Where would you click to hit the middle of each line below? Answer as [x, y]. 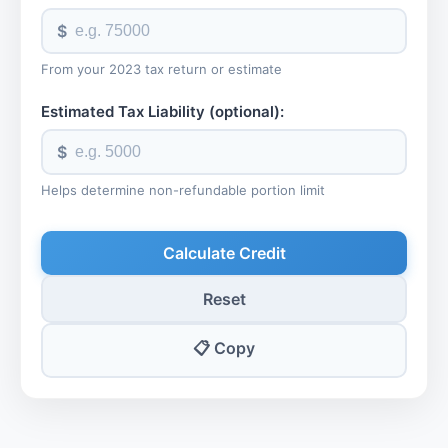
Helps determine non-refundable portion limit [183, 190]
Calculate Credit [224, 253]
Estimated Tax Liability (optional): [162, 112]
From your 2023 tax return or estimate [161, 69]
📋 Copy [224, 348]
